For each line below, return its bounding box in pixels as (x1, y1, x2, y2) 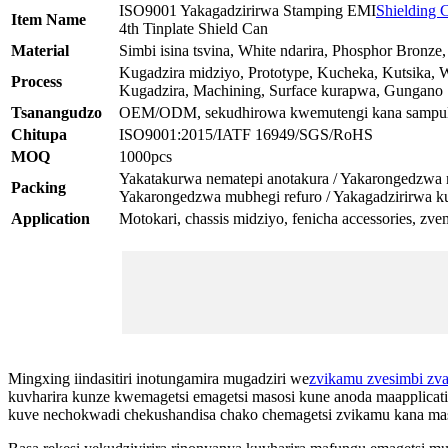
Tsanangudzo (11, 103, 102, 121)
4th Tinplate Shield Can (119, 19, 268, 37)
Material (11, 41, 69, 59)
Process (11, 72, 62, 90)
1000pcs (119, 147, 172, 165)
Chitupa (11, 125, 67, 143)
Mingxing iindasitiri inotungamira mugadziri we (8, 369, 309, 387)
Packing (11, 178, 66, 196)
